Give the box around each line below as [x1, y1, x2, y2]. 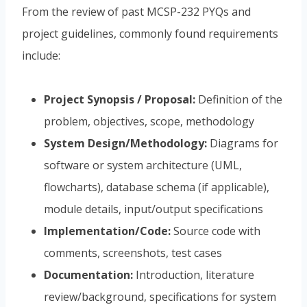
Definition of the [195, 92, 282, 108]
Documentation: [44, 267, 133, 283]
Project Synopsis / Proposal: [44, 92, 195, 108]
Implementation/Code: [44, 223, 171, 239]
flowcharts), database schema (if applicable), [44, 180, 269, 195]
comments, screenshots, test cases [44, 245, 222, 261]
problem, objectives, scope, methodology [44, 114, 254, 130]
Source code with [171, 223, 260, 239]
